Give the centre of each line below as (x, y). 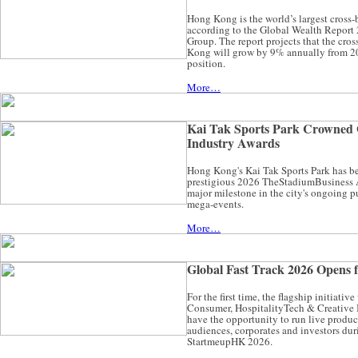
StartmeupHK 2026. (230, 341)
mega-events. (215, 204)
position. (206, 63)
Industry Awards (233, 143)
